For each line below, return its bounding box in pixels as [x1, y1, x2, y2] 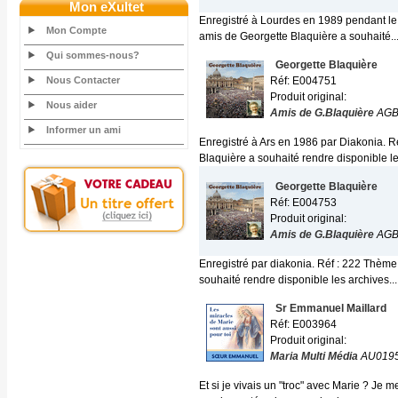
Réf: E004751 [270, 75, 337, 87]
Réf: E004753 [270, 196, 337, 209]
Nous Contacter [46, 75, 120, 85]
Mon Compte [46, 25, 109, 36]
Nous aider [46, 99, 97, 110]
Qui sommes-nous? [46, 50, 139, 60]
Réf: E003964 [270, 318, 337, 330]
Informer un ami [46, 124, 121, 135]
